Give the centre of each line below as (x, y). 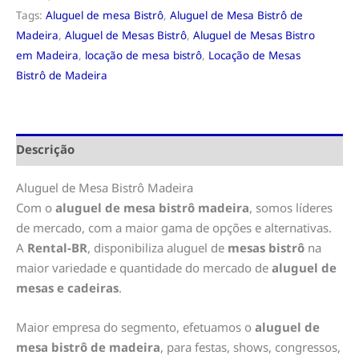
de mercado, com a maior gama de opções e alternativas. (174, 227)
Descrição (45, 149)
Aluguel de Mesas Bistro (254, 35)
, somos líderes (291, 207)
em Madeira (47, 55)
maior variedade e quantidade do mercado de (144, 267)
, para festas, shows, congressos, (250, 347)
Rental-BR (57, 247)
